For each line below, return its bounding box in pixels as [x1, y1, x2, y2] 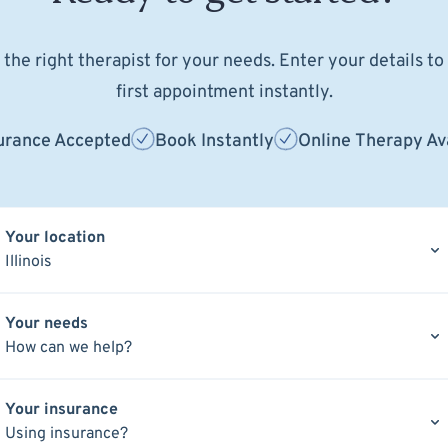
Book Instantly [155, 129, 274, 153]
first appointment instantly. [115, 80, 333, 104]
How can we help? [5, 337, 132, 358]
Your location [5, 227, 105, 248]
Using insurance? [5, 423, 128, 444]
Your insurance [5, 399, 118, 420]
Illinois [5, 251, 52, 272]
